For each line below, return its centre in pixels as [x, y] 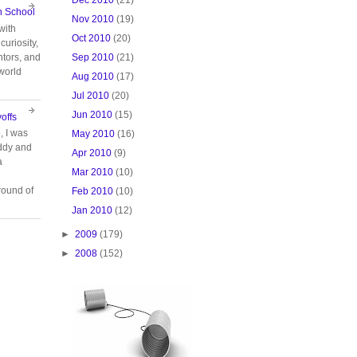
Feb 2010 [93, 191]
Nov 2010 [93, 19]
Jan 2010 [92, 210]
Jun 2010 [92, 114]
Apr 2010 [92, 153]
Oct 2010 [92, 38]
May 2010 [94, 133]
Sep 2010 [93, 57]
